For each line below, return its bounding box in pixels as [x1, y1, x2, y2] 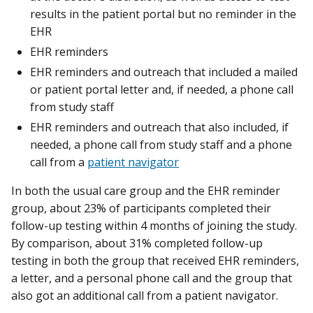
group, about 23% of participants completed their [11, 201, 271, 217]
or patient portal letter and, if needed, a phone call [30, 82, 293, 98]
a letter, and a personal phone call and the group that [11, 270, 292, 286]
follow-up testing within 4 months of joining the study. [11, 218, 297, 234]
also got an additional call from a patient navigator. [11, 288, 278, 304]
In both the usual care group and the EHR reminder [11, 183, 280, 199]
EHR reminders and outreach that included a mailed [30, 64, 298, 80]
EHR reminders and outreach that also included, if [30, 119, 289, 136]
